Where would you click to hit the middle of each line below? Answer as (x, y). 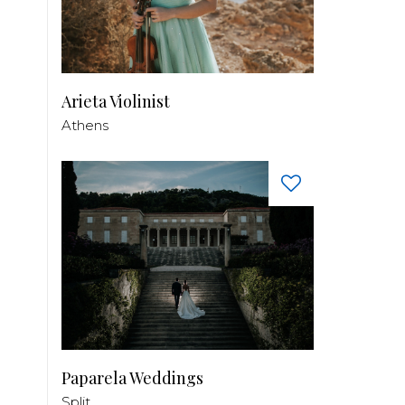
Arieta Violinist (116, 101)
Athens (85, 125)
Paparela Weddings (132, 378)
